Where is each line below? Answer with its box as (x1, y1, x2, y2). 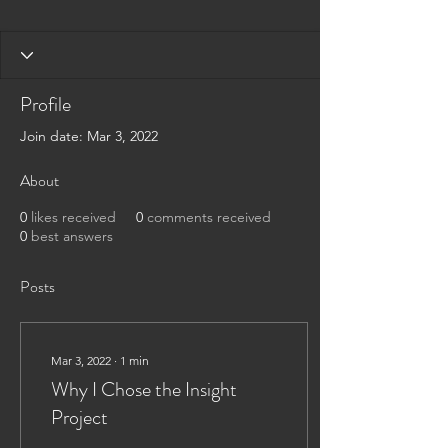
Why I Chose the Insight (51, 375, 237, 404)
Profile (20, 90, 71, 119)
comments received (147, 208, 271, 226)
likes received (31, 208, 116, 226)
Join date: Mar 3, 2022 (20, 127, 158, 145)
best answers (31, 227, 113, 245)
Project (51, 403, 108, 432)
